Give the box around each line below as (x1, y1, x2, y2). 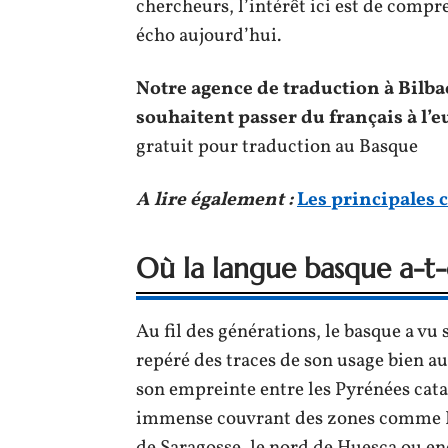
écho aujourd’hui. (136, 23, 281, 49)
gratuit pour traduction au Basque (136, 134, 418, 160)
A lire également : (136, 187, 293, 213)
